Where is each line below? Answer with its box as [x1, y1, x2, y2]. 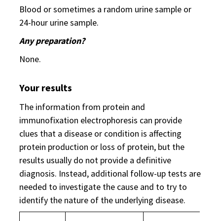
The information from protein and [19, 101, 145, 112]
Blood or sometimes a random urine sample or [19, 3, 191, 15]
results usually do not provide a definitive [19, 154, 171, 166]
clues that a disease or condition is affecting [19, 128, 182, 139]
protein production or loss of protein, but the [19, 141, 184, 152]
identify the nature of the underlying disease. [19, 194, 185, 206]
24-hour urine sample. [19, 17, 99, 28]
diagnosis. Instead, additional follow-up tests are [19, 168, 201, 179]
